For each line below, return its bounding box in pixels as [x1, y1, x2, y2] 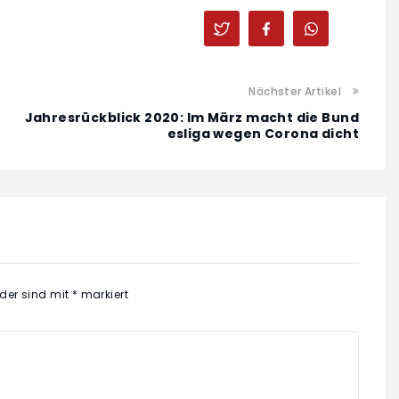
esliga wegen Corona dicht [167, 125, 359, 143]
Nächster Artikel [248, 84, 341, 100]
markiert [77, 287, 128, 303]
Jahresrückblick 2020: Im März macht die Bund [24, 109, 359, 127]
